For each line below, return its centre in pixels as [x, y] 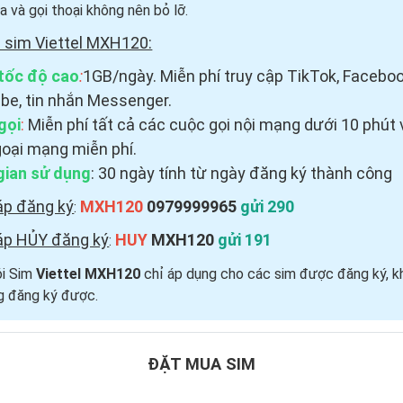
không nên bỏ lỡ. [138, 10]
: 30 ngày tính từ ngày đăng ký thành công [244, 173]
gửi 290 [268, 206]
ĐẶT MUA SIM [201, 364]
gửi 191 [243, 240]
